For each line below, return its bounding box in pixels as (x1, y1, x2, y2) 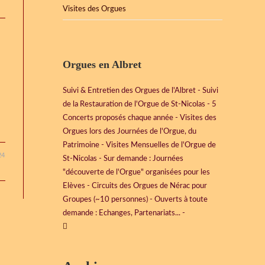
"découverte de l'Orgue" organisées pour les (63, 169, 210, 176)
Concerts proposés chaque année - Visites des (63, 114, 216, 122)
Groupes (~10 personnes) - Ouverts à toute (63, 196, 208, 203)
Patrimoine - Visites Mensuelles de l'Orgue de (63, 141, 216, 149)
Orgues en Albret (63, 59, 141, 70)
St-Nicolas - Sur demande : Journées (63, 155, 183, 163)
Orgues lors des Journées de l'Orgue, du (63, 128, 196, 135)
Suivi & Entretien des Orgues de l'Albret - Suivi (63, 87, 218, 95)
